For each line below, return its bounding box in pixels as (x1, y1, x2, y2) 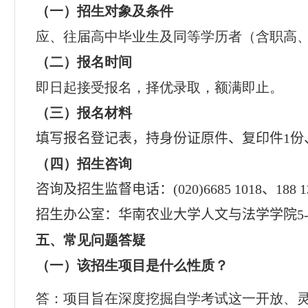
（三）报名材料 (36, 105, 132, 120)
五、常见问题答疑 (36, 232, 146, 247)
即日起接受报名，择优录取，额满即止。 (36, 80, 283, 95)
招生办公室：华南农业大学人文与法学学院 (36, 207, 297, 222)
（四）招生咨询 (36, 156, 132, 171)
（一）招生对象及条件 (36, 3, 173, 19)
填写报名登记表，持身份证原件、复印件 (36, 131, 283, 146)
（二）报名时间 (36, 54, 132, 69)
